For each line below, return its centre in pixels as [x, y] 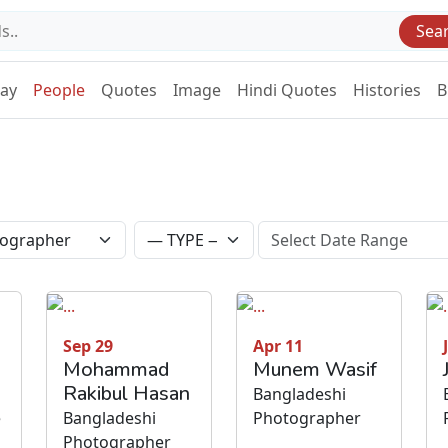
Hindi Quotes [287, 90]
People [59, 90]
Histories [387, 90]
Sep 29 [88, 345]
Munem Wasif [315, 369]
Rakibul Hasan [126, 393]
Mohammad [116, 369]
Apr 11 [278, 345]
